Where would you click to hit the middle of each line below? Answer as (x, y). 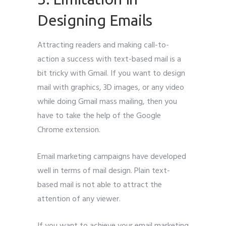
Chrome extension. (69, 130)
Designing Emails (95, 20)
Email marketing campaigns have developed (112, 157)
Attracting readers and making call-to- (103, 45)
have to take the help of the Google (99, 116)
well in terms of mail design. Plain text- (104, 171)
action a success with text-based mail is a (109, 59)
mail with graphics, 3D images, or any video (111, 88)
